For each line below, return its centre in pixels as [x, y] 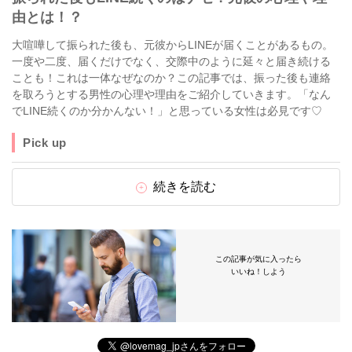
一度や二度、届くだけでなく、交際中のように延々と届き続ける [171, 61]
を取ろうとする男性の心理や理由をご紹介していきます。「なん [171, 94]
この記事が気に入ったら [258, 259]
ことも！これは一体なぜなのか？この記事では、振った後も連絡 [171, 78]
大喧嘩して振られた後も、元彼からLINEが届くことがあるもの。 [172, 45]
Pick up [45, 143]
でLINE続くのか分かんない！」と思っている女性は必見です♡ [167, 111]
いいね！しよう [258, 271]
